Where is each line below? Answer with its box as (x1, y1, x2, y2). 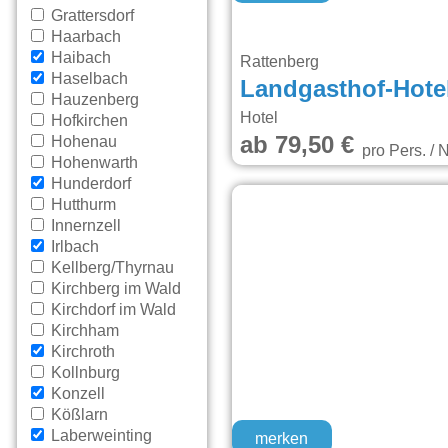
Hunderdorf (47, 176, 132, 193)
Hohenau (47, 134, 118, 151)
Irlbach (47, 239, 100, 256)
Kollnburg (47, 365, 121, 382)
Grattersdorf (47, 8, 135, 25)
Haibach (47, 50, 112, 67)
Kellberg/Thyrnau (47, 260, 175, 277)
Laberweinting (47, 428, 153, 445)
